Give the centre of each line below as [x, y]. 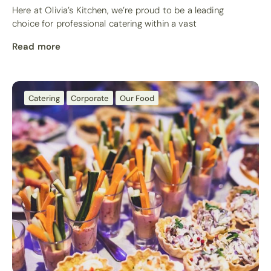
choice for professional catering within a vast [104, 24]
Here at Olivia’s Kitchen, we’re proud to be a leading [118, 11]
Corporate [90, 98]
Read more [37, 47]
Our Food [137, 98]
